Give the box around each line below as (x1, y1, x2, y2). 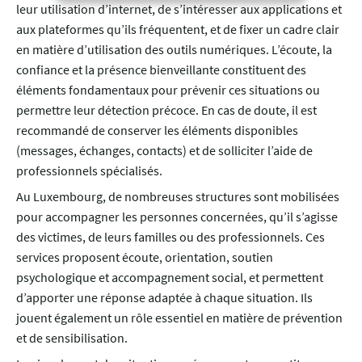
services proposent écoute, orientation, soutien (16, 248, 273, 265)
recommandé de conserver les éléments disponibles (16, 121, 298, 138)
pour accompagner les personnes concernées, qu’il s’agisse (16, 208, 338, 225)
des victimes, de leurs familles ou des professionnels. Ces (16, 228, 325, 245)
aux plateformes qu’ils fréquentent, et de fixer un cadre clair (16, 20, 339, 37)
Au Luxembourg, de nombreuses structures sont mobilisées (16, 187, 339, 204)
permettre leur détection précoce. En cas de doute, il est (16, 101, 317, 118)
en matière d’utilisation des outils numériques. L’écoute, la (16, 40, 332, 57)
